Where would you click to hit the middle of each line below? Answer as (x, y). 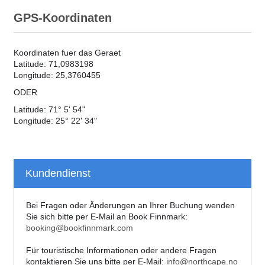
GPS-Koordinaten (63, 17)
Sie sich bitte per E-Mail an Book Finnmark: (107, 216)
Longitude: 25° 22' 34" (55, 120)
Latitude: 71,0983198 (54, 64)
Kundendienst (58, 173)
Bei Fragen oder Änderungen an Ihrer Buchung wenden (130, 205)
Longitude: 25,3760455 (57, 75)
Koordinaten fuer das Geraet (67, 52)
